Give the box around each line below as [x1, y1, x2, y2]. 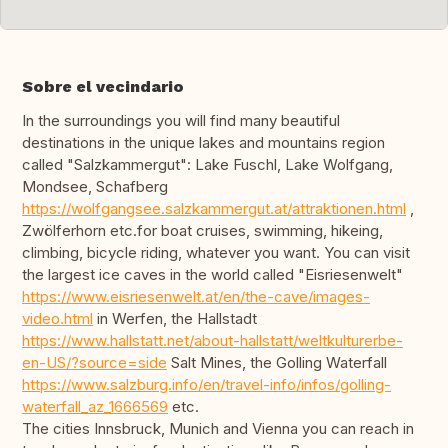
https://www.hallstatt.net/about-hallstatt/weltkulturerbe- [22, 331, 403, 351]
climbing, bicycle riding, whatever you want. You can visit [22, 243, 410, 263]
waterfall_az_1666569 [22, 397, 168, 417]
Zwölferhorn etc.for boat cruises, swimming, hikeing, [22, 221, 383, 241]
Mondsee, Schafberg [22, 177, 168, 197]
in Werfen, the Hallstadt [93, 309, 257, 329]
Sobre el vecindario [22, 77, 184, 97]
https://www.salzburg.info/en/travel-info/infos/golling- [22, 375, 391, 395]
